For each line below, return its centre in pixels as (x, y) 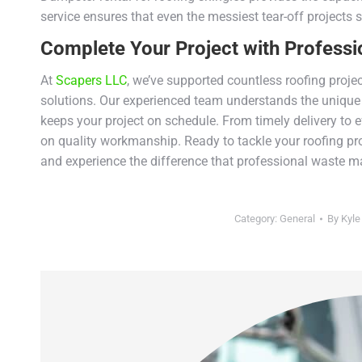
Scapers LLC (91, 80)
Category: (257, 218)
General (297, 218)
